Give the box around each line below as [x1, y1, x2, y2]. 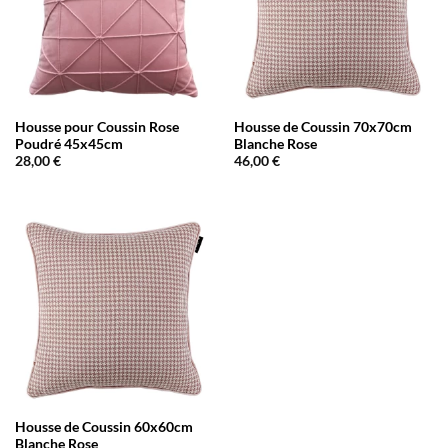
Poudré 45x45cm [14, 135, 123, 152]
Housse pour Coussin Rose [14, 118, 179, 135]
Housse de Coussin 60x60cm [14, 418, 193, 435]
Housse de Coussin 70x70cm [233, 118, 412, 135]
